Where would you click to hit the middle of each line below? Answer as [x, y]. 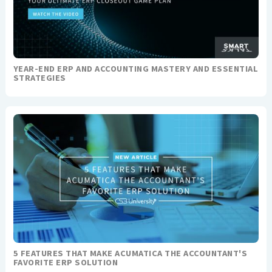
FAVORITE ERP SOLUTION [66, 262]
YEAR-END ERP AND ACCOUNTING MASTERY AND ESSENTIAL [136, 69]
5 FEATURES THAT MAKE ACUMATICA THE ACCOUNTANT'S [130, 253]
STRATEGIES [39, 78]
